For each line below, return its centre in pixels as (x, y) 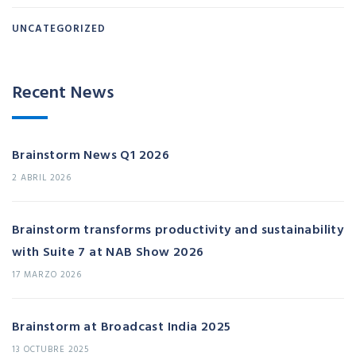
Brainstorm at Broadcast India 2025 (122, 326)
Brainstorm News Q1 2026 (91, 155)
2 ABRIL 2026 (42, 178)
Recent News (63, 91)
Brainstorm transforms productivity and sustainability (178, 229)
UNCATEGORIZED (59, 28)
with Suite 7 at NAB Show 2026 (108, 252)
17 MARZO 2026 (47, 275)
